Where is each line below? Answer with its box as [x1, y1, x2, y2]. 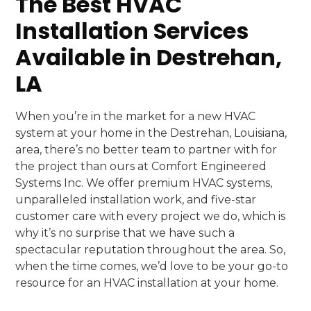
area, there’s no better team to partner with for [15, 143, 278, 156]
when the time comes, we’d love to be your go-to [15, 260, 289, 273]
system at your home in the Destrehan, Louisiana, [15, 126, 287, 140]
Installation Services [15, 15, 249, 47]
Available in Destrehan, [15, 42, 283, 73]
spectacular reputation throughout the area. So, [15, 243, 286, 256]
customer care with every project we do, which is [15, 210, 286, 223]
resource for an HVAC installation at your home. [15, 276, 279, 289]
